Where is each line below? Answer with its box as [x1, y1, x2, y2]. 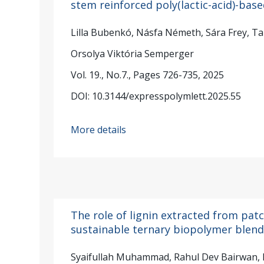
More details [71, 123, 127, 137]
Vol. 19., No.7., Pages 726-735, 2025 [71, 68, 225, 81]
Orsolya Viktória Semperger [71, 47, 194, 60]
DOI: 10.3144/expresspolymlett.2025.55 [71, 89, 242, 103]
